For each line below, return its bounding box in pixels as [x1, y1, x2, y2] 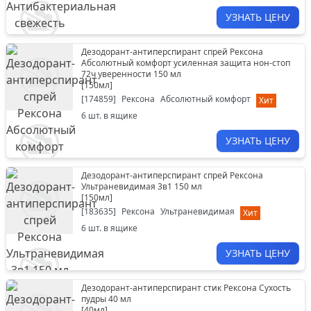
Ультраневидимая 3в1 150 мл [81, 180, 202, 192]
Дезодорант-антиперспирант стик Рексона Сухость [81, 282, 291, 294]
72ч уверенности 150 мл [81, 68, 181, 80]
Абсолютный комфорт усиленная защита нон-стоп [81, 57, 290, 69]
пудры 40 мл [81, 293, 131, 305]
